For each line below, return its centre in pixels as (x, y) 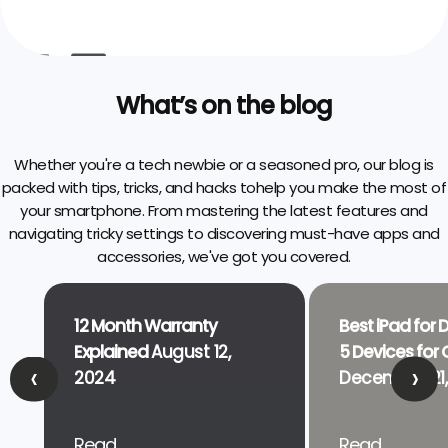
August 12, (190, 351)
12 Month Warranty (145, 325)
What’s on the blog (224, 105)
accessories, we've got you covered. (224, 256)
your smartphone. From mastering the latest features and (224, 210)
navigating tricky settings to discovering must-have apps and (224, 233)
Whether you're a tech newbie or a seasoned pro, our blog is (224, 164)
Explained (112, 351)
